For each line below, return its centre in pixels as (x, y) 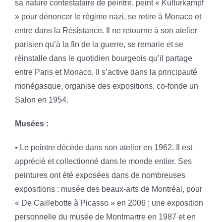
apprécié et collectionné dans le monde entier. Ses (103, 161)
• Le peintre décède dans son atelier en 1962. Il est (103, 147)
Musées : (31, 123)
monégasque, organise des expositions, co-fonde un (106, 86)
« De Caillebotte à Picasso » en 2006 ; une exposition (109, 203)
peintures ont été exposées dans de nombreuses (100, 175)
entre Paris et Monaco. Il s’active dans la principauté (106, 72)
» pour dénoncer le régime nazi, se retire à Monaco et (108, 16)
